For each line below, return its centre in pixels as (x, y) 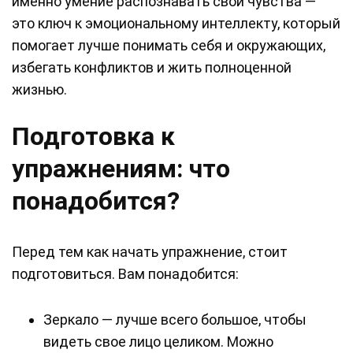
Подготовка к (93, 137)
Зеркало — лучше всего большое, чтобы (175, 320)
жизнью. (39, 90)
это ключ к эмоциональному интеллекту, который (176, 24)
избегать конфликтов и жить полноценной (152, 68)
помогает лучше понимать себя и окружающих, (169, 46)
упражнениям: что (121, 169)
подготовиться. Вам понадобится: (125, 274)
